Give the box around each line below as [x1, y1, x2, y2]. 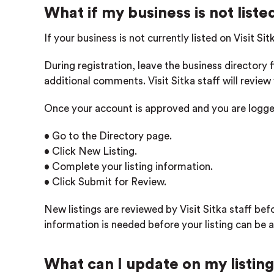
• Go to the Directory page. [44, 131, 172, 141]
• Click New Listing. [44, 146, 137, 157]
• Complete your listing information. [44, 161, 213, 172]
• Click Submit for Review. [44, 177, 166, 187]
